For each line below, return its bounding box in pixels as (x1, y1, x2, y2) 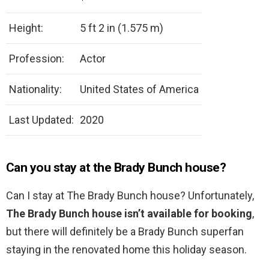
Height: (9, 22, 43, 35)
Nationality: (9, 83, 62, 96)
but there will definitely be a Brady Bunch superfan (6, 225, 244, 238)
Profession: (9, 52, 64, 65)
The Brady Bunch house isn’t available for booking (6, 207, 252, 220)
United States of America (80, 83, 199, 96)
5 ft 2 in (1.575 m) (80, 22, 163, 35)
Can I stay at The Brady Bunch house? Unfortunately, (6, 189, 254, 202)
